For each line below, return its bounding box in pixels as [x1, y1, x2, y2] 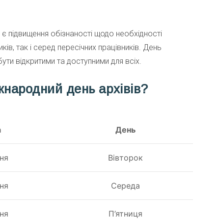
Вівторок [108, 153, 143, 163]
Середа [111, 181, 140, 191]
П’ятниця [109, 209, 142, 219]
